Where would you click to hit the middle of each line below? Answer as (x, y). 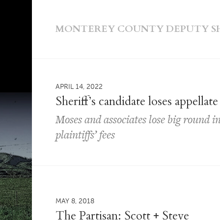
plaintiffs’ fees (85, 134)
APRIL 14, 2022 (79, 86)
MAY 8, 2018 (75, 201)
